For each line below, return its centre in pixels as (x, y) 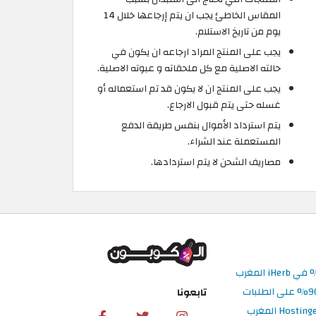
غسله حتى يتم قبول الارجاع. (224, 104)
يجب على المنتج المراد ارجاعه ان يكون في (196, 51)
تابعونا (192, 292)
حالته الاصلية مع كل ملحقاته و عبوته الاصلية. (189, 68)
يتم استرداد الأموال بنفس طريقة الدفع (201, 125)
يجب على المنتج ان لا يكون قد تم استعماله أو (189, 88)
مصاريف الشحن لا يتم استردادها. (216, 162)
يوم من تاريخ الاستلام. (238, 31)
